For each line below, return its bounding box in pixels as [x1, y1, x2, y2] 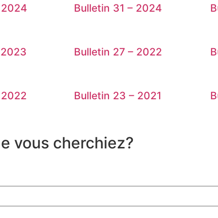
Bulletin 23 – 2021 [74, 90, 162, 102]
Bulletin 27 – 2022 [74, 46, 162, 58]
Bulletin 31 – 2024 [74, 2, 162, 15]
